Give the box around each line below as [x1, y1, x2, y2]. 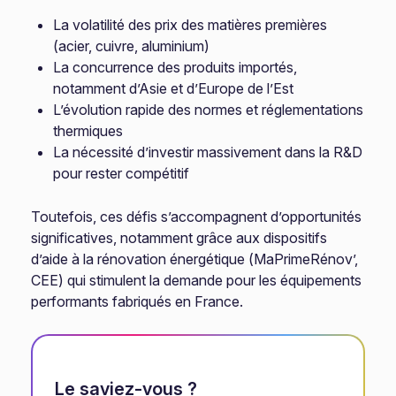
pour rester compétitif [53, 164, 190, 182]
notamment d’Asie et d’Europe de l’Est [53, 80, 294, 97]
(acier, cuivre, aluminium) [53, 37, 210, 55]
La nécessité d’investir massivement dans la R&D [53, 143, 363, 161]
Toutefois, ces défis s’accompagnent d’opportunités [31, 208, 362, 225]
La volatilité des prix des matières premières [53, 16, 328, 34]
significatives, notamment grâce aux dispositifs [31, 229, 328, 247]
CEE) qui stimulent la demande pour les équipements [31, 271, 362, 289]
